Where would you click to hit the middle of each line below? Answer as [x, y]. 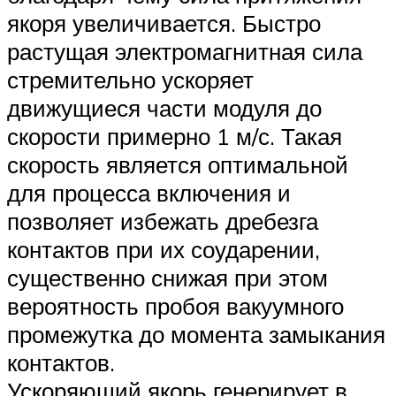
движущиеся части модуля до [164, 107]
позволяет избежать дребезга [163, 221]
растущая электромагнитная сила [185, 51]
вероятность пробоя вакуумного [175, 305]
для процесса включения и [149, 192]
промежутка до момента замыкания [196, 334]
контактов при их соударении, [164, 249]
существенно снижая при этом [168, 277]
